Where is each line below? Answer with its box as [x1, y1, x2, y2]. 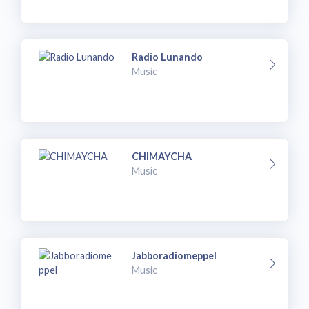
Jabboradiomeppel [132, 249, 217, 261]
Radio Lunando [132, 51, 203, 63]
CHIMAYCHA [132, 150, 192, 162]
